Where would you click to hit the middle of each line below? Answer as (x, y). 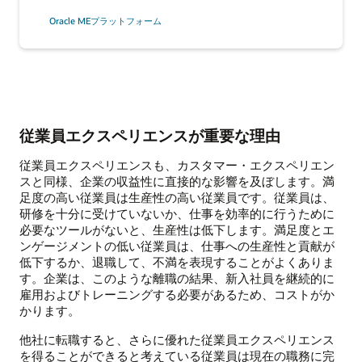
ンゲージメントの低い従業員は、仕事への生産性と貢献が (177, 245)
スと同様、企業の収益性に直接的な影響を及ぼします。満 (177, 181)
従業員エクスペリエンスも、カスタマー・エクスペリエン (177, 164)
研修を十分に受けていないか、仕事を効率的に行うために (177, 213)
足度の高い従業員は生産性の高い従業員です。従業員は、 (177, 197)
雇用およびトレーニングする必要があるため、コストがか (177, 294)
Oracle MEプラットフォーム (105, 20)
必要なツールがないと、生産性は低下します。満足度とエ (177, 229)
